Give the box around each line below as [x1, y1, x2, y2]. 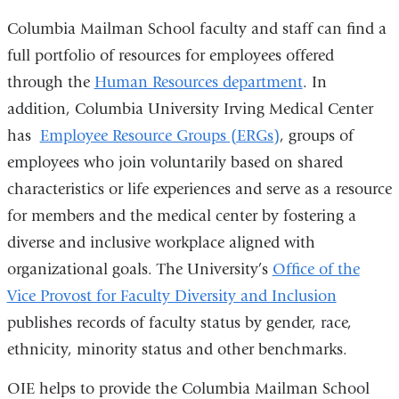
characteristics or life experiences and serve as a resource [6, 180, 392, 199]
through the [6, 73, 94, 93]
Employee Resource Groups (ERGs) [39, 126, 280, 146]
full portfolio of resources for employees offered [6, 46, 334, 66]
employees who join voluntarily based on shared [6, 153, 343, 173]
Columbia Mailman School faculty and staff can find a [6, 20, 387, 39]
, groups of [279, 126, 354, 146]
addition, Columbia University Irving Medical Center [6, 100, 373, 119]
